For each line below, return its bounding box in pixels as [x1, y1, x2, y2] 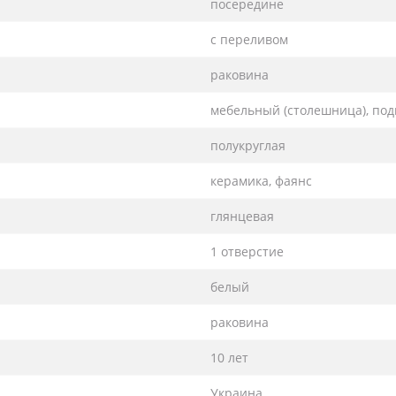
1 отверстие [210, 242, 284, 260]
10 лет [210, 348, 248, 366]
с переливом [210, 30, 288, 48]
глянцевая [210, 207, 274, 225]
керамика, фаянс [210, 171, 312, 189]
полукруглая [210, 136, 286, 154]
